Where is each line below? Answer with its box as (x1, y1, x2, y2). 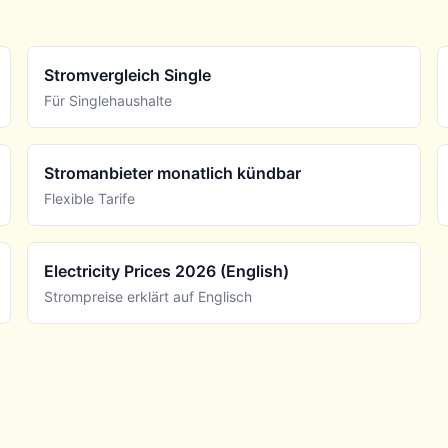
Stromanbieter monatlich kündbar (43, 163, 301, 183)
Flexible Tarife (43, 190, 135, 207)
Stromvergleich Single (43, 65, 211, 85)
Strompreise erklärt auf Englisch (43, 288, 252, 305)
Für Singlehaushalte (43, 92, 172, 109)
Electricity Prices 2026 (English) (43, 261, 289, 281)
